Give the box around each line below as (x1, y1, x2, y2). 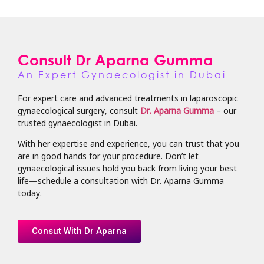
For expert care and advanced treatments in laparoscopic (18, 91, 238, 104)
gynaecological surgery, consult (18, 104, 140, 116)
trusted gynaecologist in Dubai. (18, 116, 142, 128)
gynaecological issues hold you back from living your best (18, 162, 237, 174)
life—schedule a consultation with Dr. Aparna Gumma (18, 174, 224, 187)
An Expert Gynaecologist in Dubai (18, 68, 226, 81)
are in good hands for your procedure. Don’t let (18, 150, 199, 162)
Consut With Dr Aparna (32, 225, 127, 236)
